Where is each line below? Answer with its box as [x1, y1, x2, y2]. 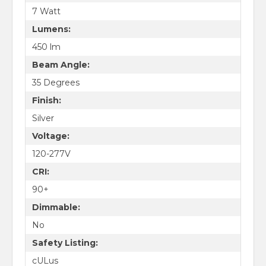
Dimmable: [31, 201, 80, 213]
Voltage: [31, 130, 69, 141]
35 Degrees [31, 77, 80, 88]
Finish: [31, 94, 61, 106]
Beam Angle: [31, 59, 90, 70]
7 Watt [31, 5, 61, 17]
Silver [31, 112, 54, 123]
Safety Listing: [31, 237, 98, 248]
